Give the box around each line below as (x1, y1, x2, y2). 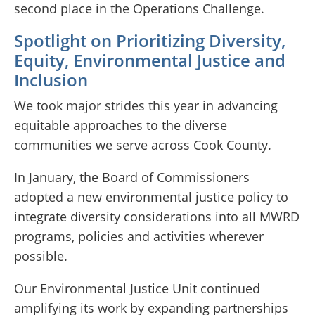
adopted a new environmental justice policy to (14, 188, 288, 206)
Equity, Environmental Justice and (14, 49, 285, 72)
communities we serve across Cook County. (14, 136, 271, 154)
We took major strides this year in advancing (14, 97, 278, 115)
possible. (14, 247, 67, 265)
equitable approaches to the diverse (14, 117, 227, 134)
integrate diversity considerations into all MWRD (14, 208, 300, 226)
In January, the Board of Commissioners (14, 169, 250, 186)
